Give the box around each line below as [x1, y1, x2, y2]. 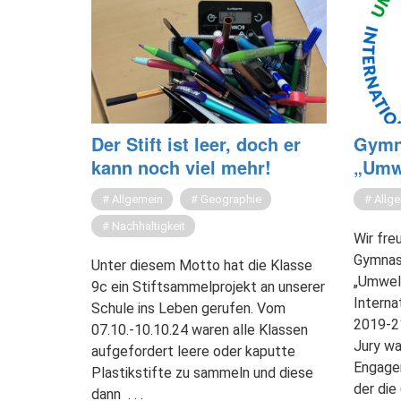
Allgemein [112, 192, 163, 207]
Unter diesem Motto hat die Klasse [91, 257, 312, 275]
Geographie [200, 192, 261, 207]
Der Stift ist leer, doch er [91, 131, 301, 158]
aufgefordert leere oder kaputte [91, 343, 295, 361]
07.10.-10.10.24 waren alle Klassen [91, 321, 308, 339]
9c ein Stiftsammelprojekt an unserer [91, 278, 325, 296]
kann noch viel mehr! [91, 154, 271, 181]
